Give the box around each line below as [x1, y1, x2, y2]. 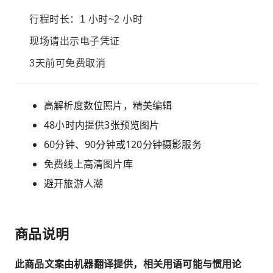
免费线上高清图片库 [44, 157, 133, 171]
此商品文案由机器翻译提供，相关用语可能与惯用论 [15, 257, 242, 271]
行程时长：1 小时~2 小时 [29, 14, 143, 24]
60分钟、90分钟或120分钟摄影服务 [44, 138, 202, 151]
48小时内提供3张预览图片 [44, 118, 160, 132]
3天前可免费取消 [29, 58, 105, 68]
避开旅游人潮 [44, 177, 104, 190]
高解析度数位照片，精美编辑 [44, 99, 172, 112]
